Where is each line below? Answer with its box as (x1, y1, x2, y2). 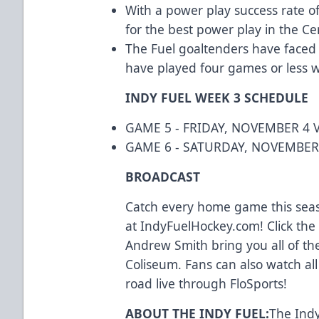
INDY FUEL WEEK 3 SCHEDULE (125, 88, 309, 106)
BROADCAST (125, 167, 204, 185)
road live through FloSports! (125, 274, 291, 292)
